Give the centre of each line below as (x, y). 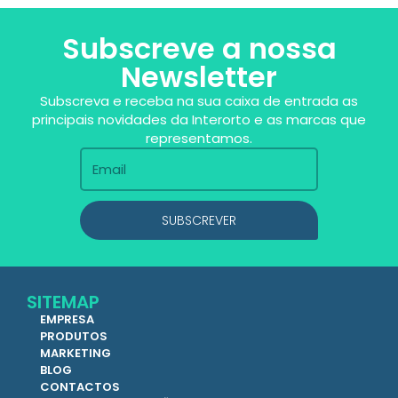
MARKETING (76, 353)
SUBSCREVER (199, 220)
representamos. (199, 138)
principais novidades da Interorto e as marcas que (199, 119)
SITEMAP (63, 302)
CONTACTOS (80, 386)
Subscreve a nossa (199, 48)
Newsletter (199, 76)
